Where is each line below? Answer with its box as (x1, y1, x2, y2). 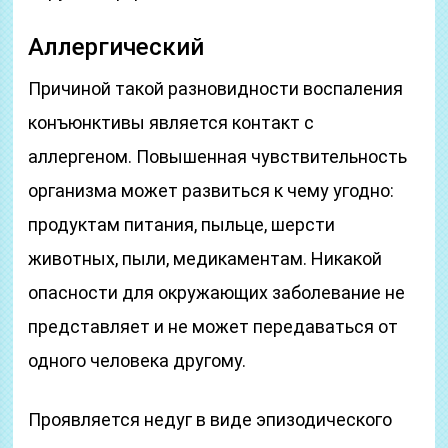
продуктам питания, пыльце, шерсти (28, 214, 336, 235)
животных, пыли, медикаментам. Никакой (28, 248, 383, 269)
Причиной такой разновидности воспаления (28, 78, 404, 99)
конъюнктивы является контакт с (28, 112, 315, 133)
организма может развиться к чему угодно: (28, 180, 395, 201)
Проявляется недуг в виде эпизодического (28, 409, 393, 430)
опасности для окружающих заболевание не (28, 282, 406, 303)
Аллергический (28, 33, 205, 61)
